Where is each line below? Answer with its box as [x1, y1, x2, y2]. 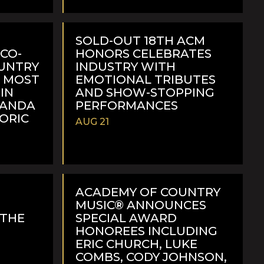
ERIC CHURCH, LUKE [75, 236, 197, 251]
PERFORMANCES [75, 98, 178, 113]
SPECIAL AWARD [75, 210, 177, 225]
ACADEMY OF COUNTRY [75, 184, 220, 199]
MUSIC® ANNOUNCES [75, 197, 206, 212]
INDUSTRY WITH [75, 59, 176, 74]
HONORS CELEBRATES [75, 46, 212, 61]
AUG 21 [75, 115, 109, 127]
